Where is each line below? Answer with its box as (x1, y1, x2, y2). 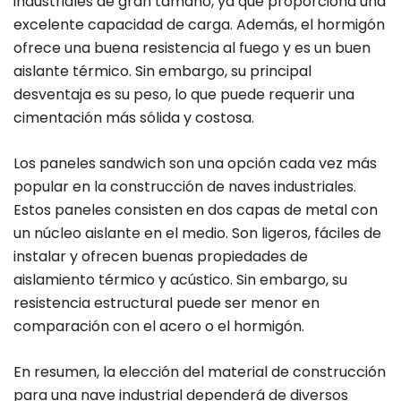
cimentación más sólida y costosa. (13, 107, 254, 129)
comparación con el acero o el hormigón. (13, 316, 304, 337)
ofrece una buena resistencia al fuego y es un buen (13, 38, 371, 59)
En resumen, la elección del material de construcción (13, 362, 386, 383)
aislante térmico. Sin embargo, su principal (13, 61, 311, 82)
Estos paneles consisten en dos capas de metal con (13, 200, 378, 221)
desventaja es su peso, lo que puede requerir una (13, 84, 354, 106)
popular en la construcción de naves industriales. (13, 176, 356, 198)
